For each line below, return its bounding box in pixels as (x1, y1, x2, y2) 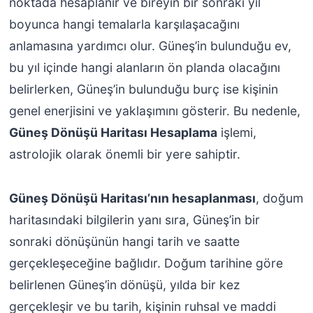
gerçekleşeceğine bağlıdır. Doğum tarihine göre (8, 256, 283, 271)
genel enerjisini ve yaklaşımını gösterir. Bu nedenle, (8, 103, 300, 119)
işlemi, (217, 125, 256, 140)
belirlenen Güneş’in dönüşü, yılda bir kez (8, 277, 240, 293)
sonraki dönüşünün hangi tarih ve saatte (8, 234, 240, 249)
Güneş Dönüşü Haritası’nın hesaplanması (8, 191, 256, 206)
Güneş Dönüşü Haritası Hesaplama (8, 125, 217, 140)
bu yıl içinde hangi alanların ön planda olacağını (8, 60, 280, 75)
